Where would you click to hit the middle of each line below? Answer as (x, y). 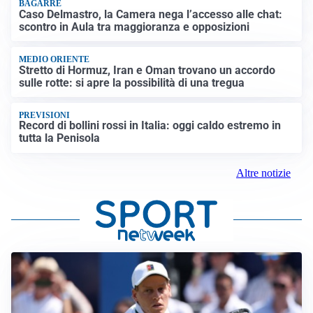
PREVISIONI (45, 115)
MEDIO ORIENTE (54, 60)
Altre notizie (263, 173)
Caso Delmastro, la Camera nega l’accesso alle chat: (151, 14)
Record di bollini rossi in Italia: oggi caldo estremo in (150, 126)
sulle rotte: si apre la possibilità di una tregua (132, 82)
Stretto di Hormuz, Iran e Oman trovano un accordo (147, 70)
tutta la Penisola (60, 138)
